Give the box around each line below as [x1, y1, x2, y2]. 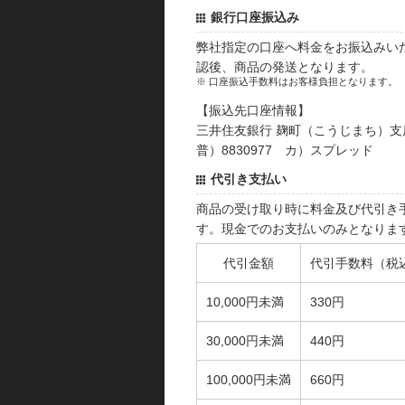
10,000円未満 [206, 295, 284, 310]
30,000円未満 [206, 334, 284, 349]
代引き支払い [211, 172, 287, 187]
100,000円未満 [206, 372, 291, 388]
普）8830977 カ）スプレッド [196, 143, 373, 158]
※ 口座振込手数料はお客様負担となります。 [196, 76, 398, 88]
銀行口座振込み [211, 10, 299, 25]
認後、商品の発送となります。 [196, 60, 373, 75]
